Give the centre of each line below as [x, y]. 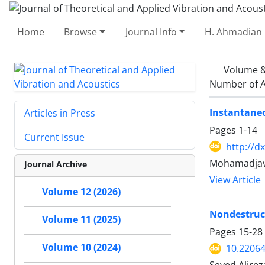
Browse [81, 32]
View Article [235, 180]
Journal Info [151, 32]
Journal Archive [56, 164]
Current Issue [54, 137]
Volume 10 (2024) [81, 247]
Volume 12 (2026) [81, 192]
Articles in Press [60, 113]
